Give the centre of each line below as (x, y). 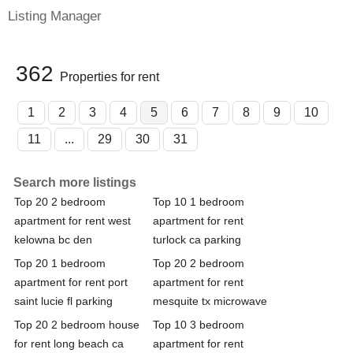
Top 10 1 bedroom (199, 201)
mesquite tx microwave (210, 301)
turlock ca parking (197, 239)
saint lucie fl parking (63, 301)
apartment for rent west (72, 220)
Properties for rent (110, 76)
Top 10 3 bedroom (199, 324)
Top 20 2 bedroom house (77, 324)
